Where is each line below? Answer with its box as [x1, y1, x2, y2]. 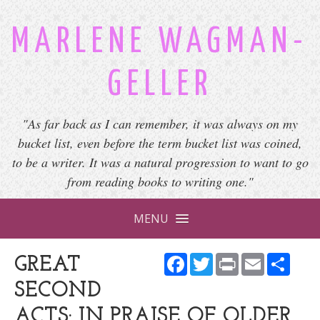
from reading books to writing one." [66, 173, 254, 190]
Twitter [213, 251, 258, 266]
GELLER [107, 69, 213, 102]
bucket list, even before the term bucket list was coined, [18, 134, 302, 151]
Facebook [187, 251, 241, 266]
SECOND [14, 280, 101, 302]
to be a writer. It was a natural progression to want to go [11, 154, 309, 171]
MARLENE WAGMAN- [11, 26, 309, 59]
